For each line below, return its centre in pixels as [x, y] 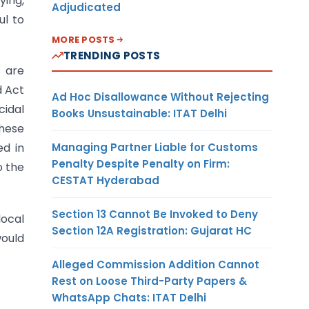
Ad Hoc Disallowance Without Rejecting [160, 97]
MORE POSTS [83, 39]
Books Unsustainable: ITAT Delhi [139, 113]
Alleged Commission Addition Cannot [156, 264]
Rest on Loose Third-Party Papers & [149, 281]
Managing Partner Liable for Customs [155, 147]
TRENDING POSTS [112, 55]
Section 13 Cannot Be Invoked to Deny [155, 214]
